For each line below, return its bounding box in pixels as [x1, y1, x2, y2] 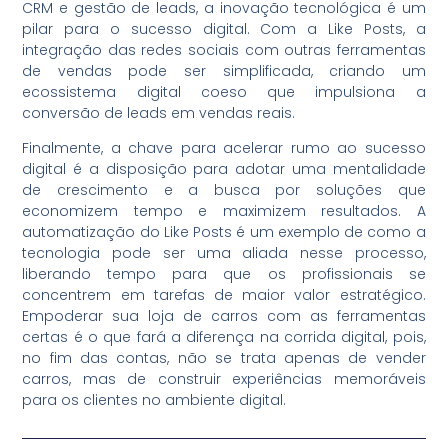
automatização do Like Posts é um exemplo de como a [22, 222, 426, 243]
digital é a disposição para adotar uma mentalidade [22, 159, 426, 180]
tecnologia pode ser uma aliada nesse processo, [22, 243, 426, 264]
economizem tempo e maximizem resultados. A [22, 201, 426, 222]
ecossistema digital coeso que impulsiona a [22, 81, 426, 102]
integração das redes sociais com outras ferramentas [22, 39, 426, 60]
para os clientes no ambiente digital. [22, 390, 287, 411]
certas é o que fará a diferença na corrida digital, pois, [22, 327, 426, 348]
